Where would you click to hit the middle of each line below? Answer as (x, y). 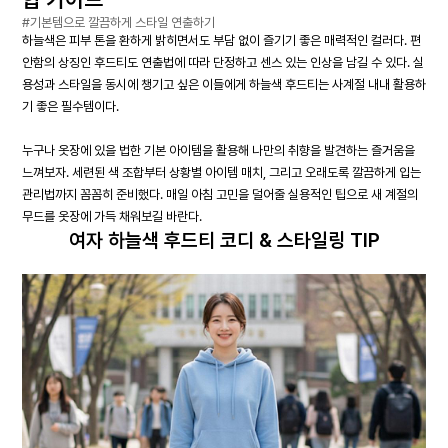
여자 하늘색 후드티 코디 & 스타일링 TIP (224, 240)
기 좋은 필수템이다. (70, 106)
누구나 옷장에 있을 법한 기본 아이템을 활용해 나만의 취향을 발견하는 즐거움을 (218, 150)
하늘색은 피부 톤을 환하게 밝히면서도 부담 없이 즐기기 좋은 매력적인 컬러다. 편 (221, 40)
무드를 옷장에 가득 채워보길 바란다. (112, 216)
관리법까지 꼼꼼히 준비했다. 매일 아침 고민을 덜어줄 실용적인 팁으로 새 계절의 (220, 194)
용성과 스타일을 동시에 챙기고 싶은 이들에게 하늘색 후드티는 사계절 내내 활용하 (224, 84)
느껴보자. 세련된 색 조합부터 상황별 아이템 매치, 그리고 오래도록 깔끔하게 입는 (221, 172)
